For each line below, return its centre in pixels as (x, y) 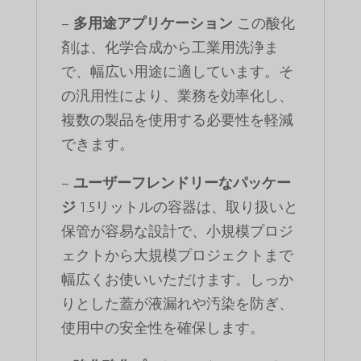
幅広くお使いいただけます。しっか (177, 280)
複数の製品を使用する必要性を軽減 (177, 120)
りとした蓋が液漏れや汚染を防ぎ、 (177, 304)
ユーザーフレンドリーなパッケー (182, 183)
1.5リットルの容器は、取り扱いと (187, 207)
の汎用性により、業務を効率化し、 (177, 96)
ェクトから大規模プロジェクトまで (177, 256)
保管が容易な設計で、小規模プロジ (177, 232)
